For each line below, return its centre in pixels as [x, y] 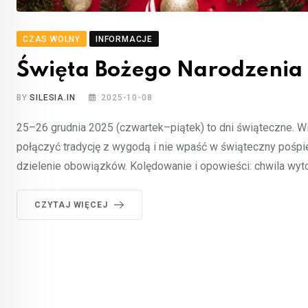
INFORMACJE [124, 40]
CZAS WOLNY [52, 40]
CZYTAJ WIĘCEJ [71, 205]
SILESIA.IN [53, 98]
